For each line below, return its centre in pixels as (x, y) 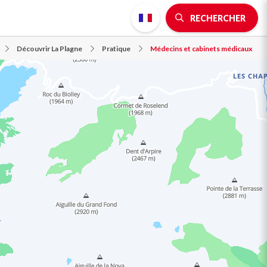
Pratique (116, 49)
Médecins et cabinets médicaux (201, 49)
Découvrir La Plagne (49, 49)
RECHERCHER (218, 18)
